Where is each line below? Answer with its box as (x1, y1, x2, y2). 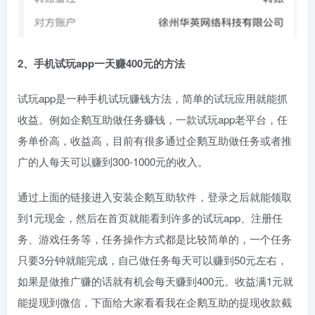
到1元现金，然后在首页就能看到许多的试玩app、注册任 (18, 210, 283, 225)
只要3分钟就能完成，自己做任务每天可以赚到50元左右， (18, 252, 288, 267)
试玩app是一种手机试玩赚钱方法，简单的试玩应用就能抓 (18, 90, 288, 105)
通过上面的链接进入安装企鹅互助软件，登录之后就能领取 (18, 188, 292, 204)
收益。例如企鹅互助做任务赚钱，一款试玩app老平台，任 (18, 111, 288, 127)
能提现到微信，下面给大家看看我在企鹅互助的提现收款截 (18, 294, 292, 309)
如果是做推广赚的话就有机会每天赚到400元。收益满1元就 (18, 273, 293, 288)
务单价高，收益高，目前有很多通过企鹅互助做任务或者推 (18, 132, 292, 148)
